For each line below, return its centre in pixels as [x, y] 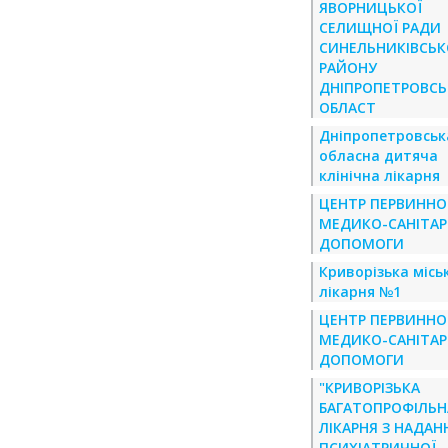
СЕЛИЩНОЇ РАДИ [380, 27]
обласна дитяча [378, 155]
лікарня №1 [360, 291]
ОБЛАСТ [347, 107]
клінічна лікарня [379, 175]
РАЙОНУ [348, 67]
